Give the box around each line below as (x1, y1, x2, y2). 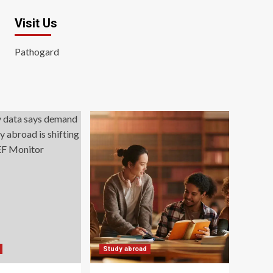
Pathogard (14, 46, 59, 57)
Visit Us (14, 16, 57, 30)
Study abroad (103, 245, 147, 253)
